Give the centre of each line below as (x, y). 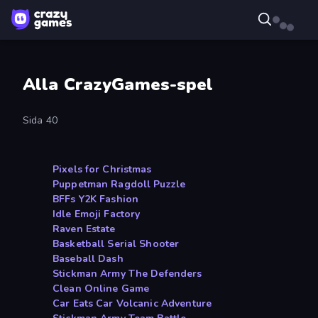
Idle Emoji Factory (97, 214)
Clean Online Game (101, 289)
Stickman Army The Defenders (127, 274)
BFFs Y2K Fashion (96, 199)
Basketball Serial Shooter (116, 244)
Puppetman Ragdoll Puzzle (119, 185)
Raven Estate (84, 229)
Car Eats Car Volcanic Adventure (132, 304)
